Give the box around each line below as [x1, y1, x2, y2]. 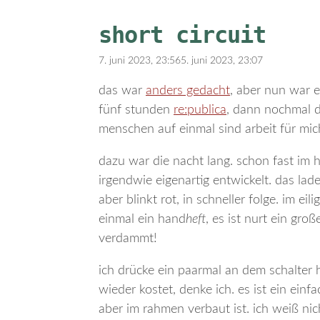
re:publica [174, 103, 226, 116]
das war [99, 84, 146, 97]
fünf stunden [99, 103, 174, 116]
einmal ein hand [99, 212, 186, 226]
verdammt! [99, 231, 157, 245]
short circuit [99, 21, 266, 49]
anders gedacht [146, 84, 230, 97]
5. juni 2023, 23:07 [181, 55, 263, 66]
